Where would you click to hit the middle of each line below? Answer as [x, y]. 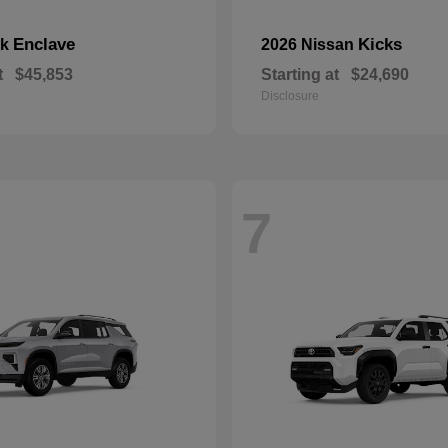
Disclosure [290, 96]
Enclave [44, 44]
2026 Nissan [309, 44]
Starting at [300, 74]
